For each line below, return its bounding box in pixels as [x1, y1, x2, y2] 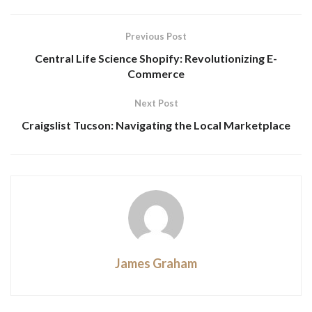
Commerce [127, 66, 185, 80]
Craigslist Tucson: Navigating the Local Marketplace [22, 118, 290, 132]
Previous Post [125, 30, 187, 42]
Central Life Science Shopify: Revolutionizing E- [35, 51, 277, 65]
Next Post [134, 97, 178, 109]
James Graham [115, 255, 197, 271]
